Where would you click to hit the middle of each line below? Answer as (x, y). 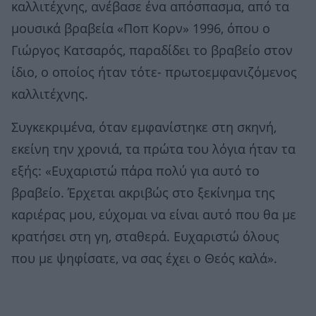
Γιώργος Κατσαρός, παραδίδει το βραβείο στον (152, 50)
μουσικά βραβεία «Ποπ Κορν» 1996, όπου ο (141, 29)
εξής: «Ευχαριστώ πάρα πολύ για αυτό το (135, 171)
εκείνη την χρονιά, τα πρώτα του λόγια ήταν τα (153, 149)
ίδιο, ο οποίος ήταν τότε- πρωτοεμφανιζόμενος (154, 72)
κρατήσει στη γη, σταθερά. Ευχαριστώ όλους (145, 237)
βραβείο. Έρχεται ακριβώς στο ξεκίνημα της (143, 193)
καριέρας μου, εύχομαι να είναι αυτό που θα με (154, 215)
